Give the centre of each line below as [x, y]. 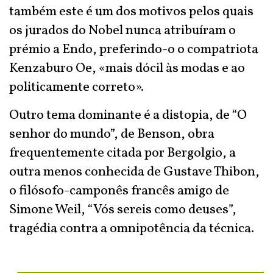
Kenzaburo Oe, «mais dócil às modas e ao [127, 69]
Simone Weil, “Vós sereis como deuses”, [123, 210]
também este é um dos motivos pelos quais [131, 12]
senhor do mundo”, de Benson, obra [112, 134]
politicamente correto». [76, 87]
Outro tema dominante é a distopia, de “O [128, 115]
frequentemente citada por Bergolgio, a [122, 153]
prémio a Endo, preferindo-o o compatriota [134, 50]
